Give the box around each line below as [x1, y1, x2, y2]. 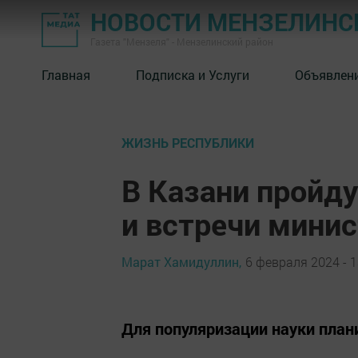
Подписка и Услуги [136, 66, 249, 83]
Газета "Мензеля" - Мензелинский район [90, 35, 273, 48]
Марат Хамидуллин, [121, 253, 241, 270]
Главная [42, 66, 90, 83]
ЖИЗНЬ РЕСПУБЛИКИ [121, 134, 254, 151]
